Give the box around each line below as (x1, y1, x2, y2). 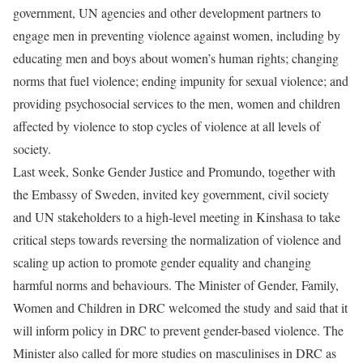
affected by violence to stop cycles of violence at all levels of (13, 117, 320, 135)
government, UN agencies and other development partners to (13, 4, 321, 21)
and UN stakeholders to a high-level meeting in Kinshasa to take (13, 208, 340, 225)
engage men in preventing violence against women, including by (13, 27, 340, 44)
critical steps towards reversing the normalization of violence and (13, 231, 341, 248)
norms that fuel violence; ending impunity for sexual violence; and (13, 72, 348, 89)
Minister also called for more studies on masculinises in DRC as (13, 344, 336, 361)
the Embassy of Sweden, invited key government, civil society (13, 186, 329, 203)
